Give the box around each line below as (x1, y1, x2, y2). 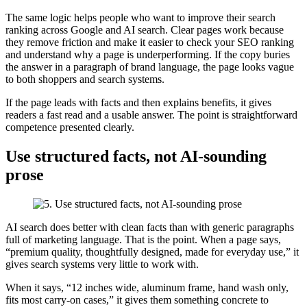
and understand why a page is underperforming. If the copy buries (5, 48, 290, 60)
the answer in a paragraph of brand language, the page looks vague (5, 60, 294, 73)
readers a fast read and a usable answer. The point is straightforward (5, 108, 297, 121)
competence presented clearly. (5, 121, 134, 133)
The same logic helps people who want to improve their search (5, 11, 275, 23)
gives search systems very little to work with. (5, 258, 199, 270)
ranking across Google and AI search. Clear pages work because (5, 23, 284, 36)
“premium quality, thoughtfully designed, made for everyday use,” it (5, 245, 299, 258)
